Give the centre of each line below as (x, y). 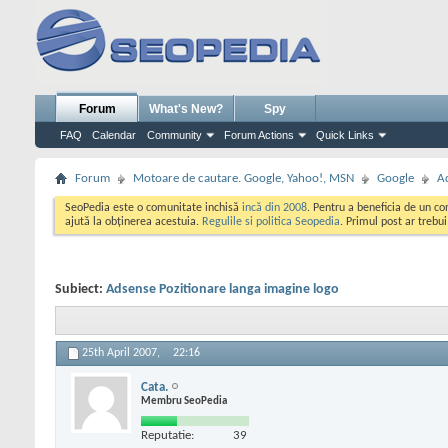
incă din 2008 (274, 208)
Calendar (114, 135)
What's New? (186, 109)
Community (174, 135)
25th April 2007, (122, 353)
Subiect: (80, 289)
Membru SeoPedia (184, 401)
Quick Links (345, 135)
